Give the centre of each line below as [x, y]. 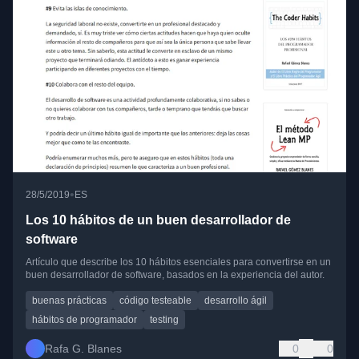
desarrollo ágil [236, 301]
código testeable [155, 301]
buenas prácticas [69, 301]
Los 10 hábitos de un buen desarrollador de [158, 220]
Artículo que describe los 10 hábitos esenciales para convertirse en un [178, 262]
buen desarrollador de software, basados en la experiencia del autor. [175, 275]
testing [164, 320]
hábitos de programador [85, 320]
